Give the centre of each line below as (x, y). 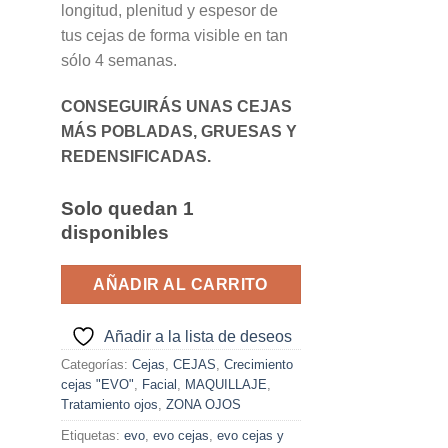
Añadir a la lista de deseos (197, 337)
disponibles (115, 233)
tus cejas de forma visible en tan (174, 35)
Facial (159, 385)
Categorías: (96, 365)
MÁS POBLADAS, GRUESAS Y (179, 131)
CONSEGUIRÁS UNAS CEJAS (176, 106)
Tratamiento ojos (109, 405)
